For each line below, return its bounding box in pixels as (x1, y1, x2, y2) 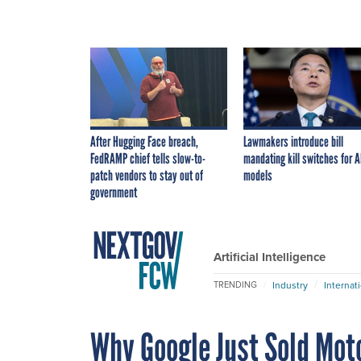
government (90, 183, 137, 201)
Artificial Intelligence (214, 247, 326, 266)
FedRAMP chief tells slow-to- (90, 149, 205, 168)
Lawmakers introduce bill (243, 132, 343, 151)
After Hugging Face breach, (90, 132, 198, 151)
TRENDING (214, 278, 257, 292)
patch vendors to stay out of (90, 166, 203, 185)
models (243, 166, 272, 185)
